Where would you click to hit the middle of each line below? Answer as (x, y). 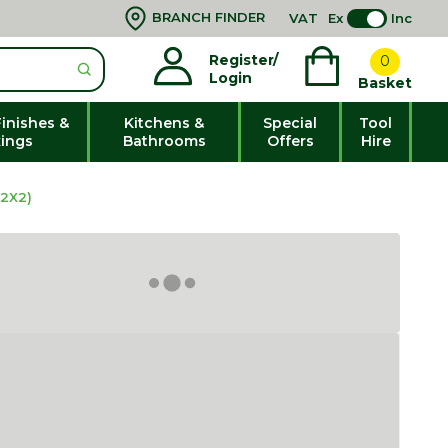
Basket (385, 83)
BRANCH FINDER (208, 16)
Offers (290, 140)
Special (290, 122)
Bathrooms (164, 140)
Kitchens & (164, 122)
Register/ (243, 60)
